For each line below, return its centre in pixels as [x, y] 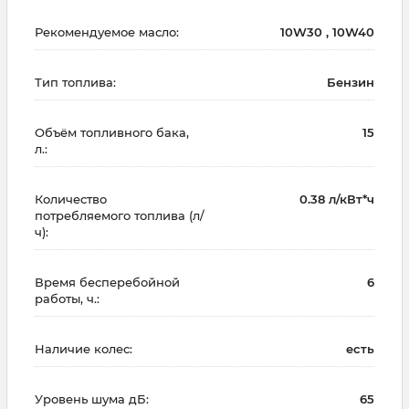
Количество [71, 199]
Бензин [351, 83]
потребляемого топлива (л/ [120, 216]
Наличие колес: [84, 349]
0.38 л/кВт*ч [337, 199]
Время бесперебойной [107, 283]
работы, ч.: [67, 299]
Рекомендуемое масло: [107, 32]
